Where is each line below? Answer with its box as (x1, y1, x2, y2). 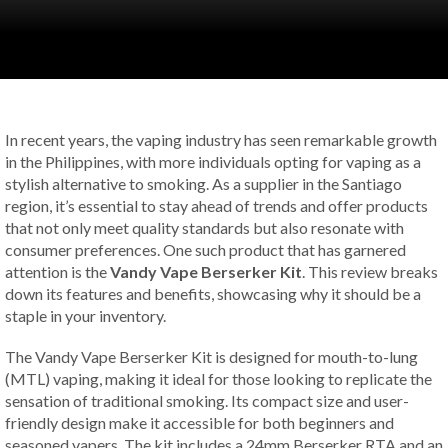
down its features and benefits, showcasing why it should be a (5, 284, 421, 303)
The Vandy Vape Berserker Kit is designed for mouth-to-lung (5, 346, 418, 366)
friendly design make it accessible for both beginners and (5, 412, 394, 432)
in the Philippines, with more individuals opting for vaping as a (5, 152, 421, 171)
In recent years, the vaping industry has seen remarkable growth (5, 130, 437, 149)
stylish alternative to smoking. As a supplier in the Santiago (5, 174, 402, 193)
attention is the (5, 262, 110, 281)
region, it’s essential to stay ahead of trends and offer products (5, 196, 428, 215)
